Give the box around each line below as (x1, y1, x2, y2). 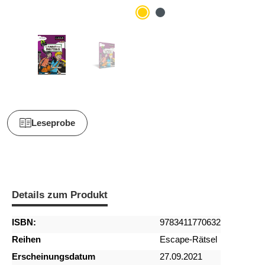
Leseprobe (31, 118, 75, 128)
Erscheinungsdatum (12, 251, 95, 262)
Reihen (12, 234, 41, 245)
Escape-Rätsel (160, 234, 217, 245)
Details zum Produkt (12, 189, 108, 201)
